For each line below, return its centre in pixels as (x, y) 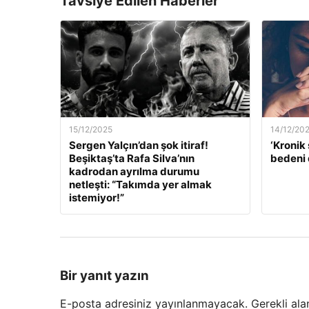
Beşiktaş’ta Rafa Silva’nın (132, 159)
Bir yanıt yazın (104, 276)
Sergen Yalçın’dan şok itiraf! (139, 146)
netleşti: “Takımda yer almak (140, 185)
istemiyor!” (97, 198)
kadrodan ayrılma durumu (134, 172)
